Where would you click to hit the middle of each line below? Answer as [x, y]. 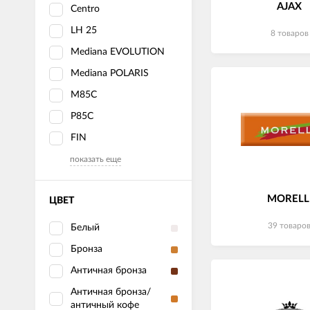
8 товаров [289, 33]
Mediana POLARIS [110, 73]
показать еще [95, 159]
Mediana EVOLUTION [118, 52]
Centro [85, 9]
